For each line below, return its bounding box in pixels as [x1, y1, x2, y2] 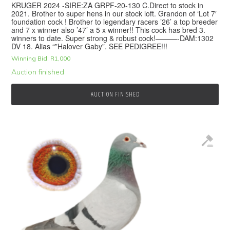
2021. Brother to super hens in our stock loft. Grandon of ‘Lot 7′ [11, 8, 217, 19]
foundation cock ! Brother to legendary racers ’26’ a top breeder [11, 16, 218, 27]
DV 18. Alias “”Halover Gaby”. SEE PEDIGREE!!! [11, 41, 168, 52]
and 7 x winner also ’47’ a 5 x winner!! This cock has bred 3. [11, 25, 206, 35]
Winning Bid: [11, 54, 49, 63]
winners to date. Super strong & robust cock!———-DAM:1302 [11, 33, 214, 44]
